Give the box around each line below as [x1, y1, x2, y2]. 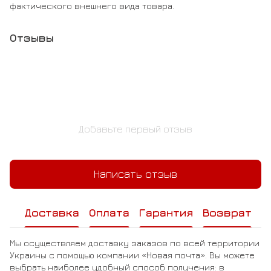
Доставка [24, 206, 79, 220]
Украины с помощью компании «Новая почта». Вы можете [10, 249, 255, 260]
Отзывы [10, 31, 54, 44]
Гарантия [139, 206, 193, 220]
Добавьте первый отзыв [79, 123, 192, 134]
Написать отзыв [94, 168, 177, 181]
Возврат [203, 206, 252, 220]
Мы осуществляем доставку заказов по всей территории [10, 237, 260, 248]
